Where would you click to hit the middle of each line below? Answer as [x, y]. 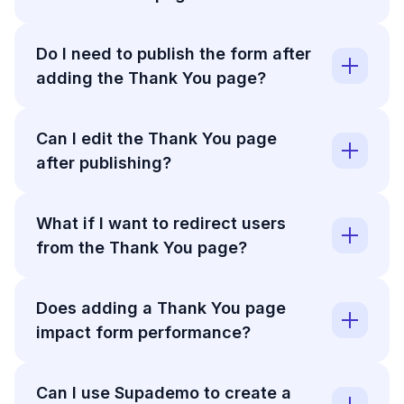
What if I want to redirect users [161, 224]
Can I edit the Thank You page [156, 139]
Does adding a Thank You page [161, 308]
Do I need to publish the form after [174, 54]
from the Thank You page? [142, 248]
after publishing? [104, 163]
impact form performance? [143, 333]
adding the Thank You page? [151, 78]
